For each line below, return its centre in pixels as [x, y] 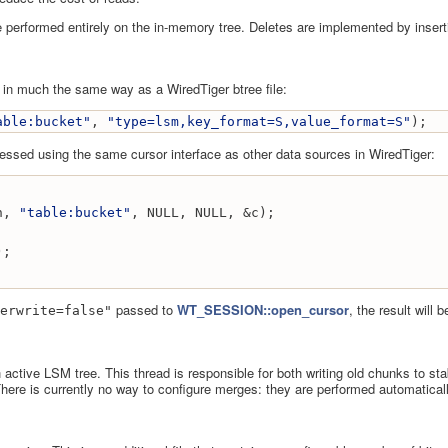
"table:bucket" [75, 213]
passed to [144, 310]
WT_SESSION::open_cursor [263, 310]
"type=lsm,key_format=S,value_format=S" [259, 122]
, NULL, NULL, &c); [203, 213]
